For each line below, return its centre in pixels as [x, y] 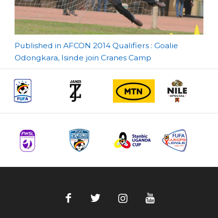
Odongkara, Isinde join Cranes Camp [83, 57]
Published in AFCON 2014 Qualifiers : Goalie [96, 45]
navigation [56, 66]
